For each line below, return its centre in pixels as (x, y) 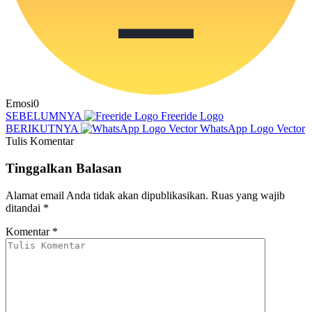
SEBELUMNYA (44, 116)
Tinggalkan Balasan (64, 168)
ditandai (24, 208)
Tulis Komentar (40, 141)
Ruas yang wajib (248, 195)
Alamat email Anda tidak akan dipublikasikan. (107, 195)
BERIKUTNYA (42, 129)
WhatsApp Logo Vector (252, 129)
